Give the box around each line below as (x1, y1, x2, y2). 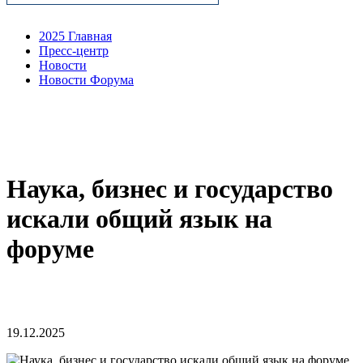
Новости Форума (39, 72, 134, 87)
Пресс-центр (39, 43, 109, 58)
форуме (6, 234, 94, 264)
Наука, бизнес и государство (6, 174, 333, 204)
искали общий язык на (6, 204, 272, 234)
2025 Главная (39, 28, 112, 43)
